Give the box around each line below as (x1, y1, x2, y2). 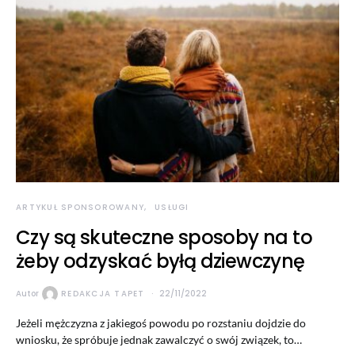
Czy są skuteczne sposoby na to (16, 223, 312, 250)
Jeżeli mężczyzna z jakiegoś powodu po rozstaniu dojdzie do (16, 315, 306, 330)
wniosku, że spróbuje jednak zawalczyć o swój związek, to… (16, 332, 302, 346)
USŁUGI (155, 200, 189, 213)
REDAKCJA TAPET (61, 288, 145, 300)
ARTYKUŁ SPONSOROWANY (16, 200, 144, 213)
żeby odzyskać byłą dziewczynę (16, 247, 305, 274)
